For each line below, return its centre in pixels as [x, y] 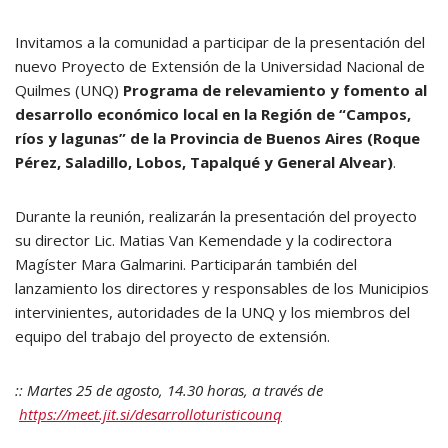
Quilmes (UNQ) [69, 90]
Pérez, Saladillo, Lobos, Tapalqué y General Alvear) [204, 162]
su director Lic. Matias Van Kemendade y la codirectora [203, 240]
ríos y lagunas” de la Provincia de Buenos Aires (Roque [217, 138]
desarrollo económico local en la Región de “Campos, [213, 114]
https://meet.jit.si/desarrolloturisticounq [150, 414]
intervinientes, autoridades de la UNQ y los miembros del [212, 312]
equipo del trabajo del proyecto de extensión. [172, 336]
